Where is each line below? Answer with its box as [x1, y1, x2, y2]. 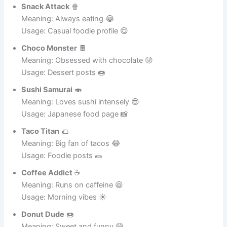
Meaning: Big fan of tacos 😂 [21, 166, 121, 176]
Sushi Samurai [21, 112, 73, 122]
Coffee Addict [21, 196, 73, 205]
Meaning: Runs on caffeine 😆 [21, 208, 124, 217]
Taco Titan [21, 154, 60, 164]
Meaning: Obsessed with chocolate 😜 [21, 83, 154, 93]
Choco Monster [21, 71, 78, 81]
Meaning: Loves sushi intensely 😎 [21, 125, 140, 134]
